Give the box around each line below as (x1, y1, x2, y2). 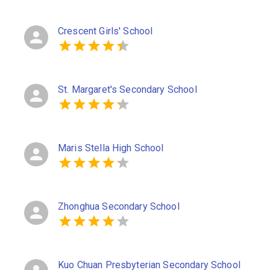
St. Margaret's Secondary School (58, 84, 197, 95)
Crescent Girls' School (58, 25, 153, 37)
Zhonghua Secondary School (58, 201, 180, 212)
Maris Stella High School (58, 142, 164, 154)
